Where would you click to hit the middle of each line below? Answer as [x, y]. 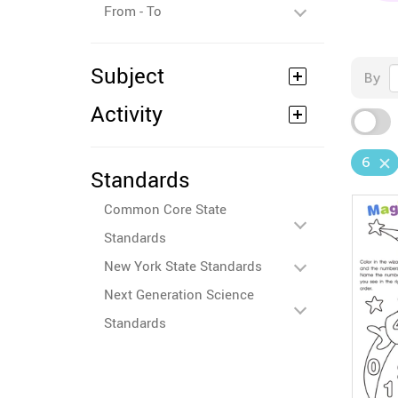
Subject [127, 76]
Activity [127, 114]
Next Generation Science [179, 294]
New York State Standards [183, 266]
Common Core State [165, 209]
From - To [133, 11]
